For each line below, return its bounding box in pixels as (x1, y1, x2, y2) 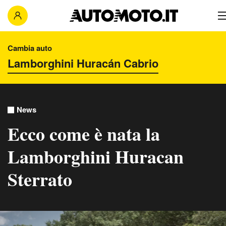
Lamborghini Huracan (8, 143, 184, 169)
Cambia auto (8, 42, 52, 53)
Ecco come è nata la (8, 121, 160, 147)
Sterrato (8, 166, 72, 192)
